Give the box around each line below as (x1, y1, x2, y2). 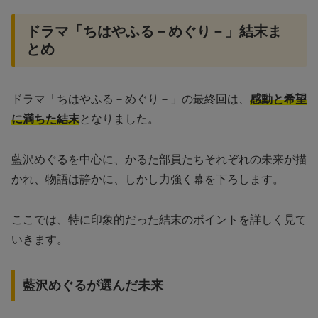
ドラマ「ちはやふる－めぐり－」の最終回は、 (11, 93, 250, 106)
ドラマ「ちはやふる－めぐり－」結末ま (26, 23, 282, 39)
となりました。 (79, 113, 159, 126)
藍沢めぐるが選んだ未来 (22, 278, 163, 293)
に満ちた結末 (11, 113, 79, 126)
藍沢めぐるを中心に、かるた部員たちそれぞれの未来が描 (11, 153, 307, 165)
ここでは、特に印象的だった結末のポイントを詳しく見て (11, 213, 307, 226)
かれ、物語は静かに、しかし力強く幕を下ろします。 (11, 172, 284, 185)
